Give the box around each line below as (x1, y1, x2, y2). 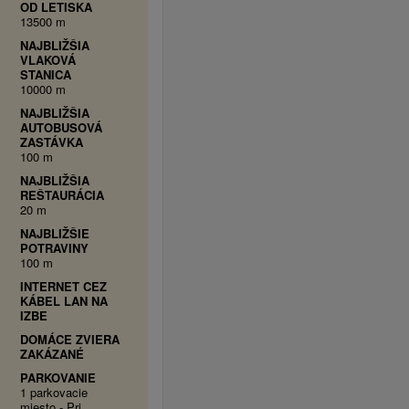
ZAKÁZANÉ (19, 345, 84, 362)
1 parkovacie (19, 383, 88, 401)
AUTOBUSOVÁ (19, 119, 102, 136)
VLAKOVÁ (19, 51, 76, 68)
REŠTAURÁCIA (19, 186, 104, 204)
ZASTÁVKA (19, 133, 83, 151)
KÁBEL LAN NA (19, 292, 108, 309)
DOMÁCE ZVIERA (19, 330, 120, 348)
